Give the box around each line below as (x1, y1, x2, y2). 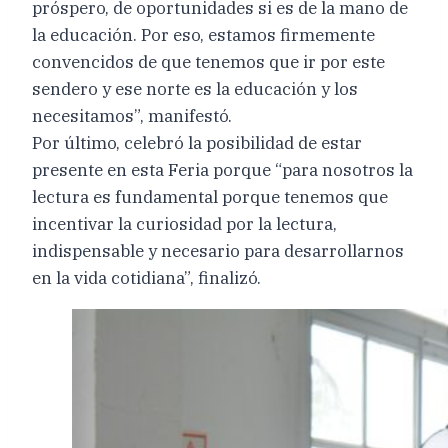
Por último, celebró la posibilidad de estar (32, 131, 362, 154)
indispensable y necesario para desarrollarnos (32, 239, 404, 262)
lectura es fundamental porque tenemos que (32, 185, 388, 208)
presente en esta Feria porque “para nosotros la (32, 158, 413, 181)
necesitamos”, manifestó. (32, 104, 232, 127)
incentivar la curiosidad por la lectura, (32, 212, 337, 235)
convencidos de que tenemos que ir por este (32, 50, 385, 73)
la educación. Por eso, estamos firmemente (32, 23, 375, 46)
